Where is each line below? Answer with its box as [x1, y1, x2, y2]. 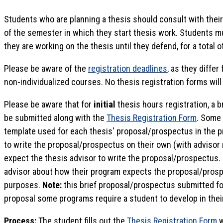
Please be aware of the [4, 63, 88, 74]
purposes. [4, 180, 42, 190]
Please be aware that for [4, 99, 94, 110]
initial [94, 99, 115, 110]
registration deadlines [88, 63, 167, 74]
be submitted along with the [4, 112, 107, 123]
